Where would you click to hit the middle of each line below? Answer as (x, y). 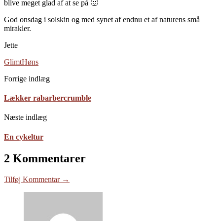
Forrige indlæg (27, 78)
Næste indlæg (25, 117)
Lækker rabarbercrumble (48, 98)
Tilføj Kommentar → (37, 179)
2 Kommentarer (45, 158)
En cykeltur (24, 137)
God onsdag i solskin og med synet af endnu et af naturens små (102, 19)
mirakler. (18, 28)
